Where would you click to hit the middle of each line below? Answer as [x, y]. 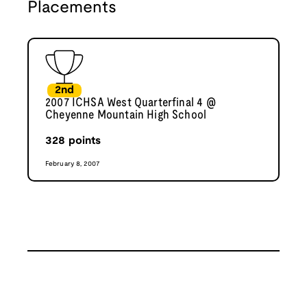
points [83, 141]
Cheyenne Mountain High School [126, 116]
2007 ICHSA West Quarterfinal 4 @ [131, 103]
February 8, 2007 [73, 164]
